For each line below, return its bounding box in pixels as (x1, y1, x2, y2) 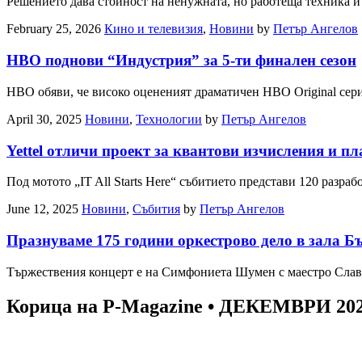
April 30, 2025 (6, 112, 82, 126)
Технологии (136, 112, 202, 126)
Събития (133, 202, 180, 217)
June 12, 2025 (6, 202, 78, 217)
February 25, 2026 (6, 22, 101, 36)
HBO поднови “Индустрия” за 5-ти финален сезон (6, 52, 356, 69)
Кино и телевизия (104, 22, 203, 36)
